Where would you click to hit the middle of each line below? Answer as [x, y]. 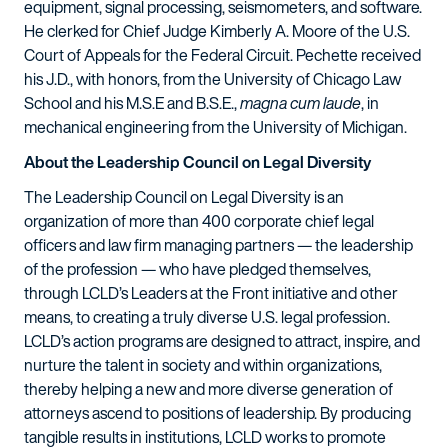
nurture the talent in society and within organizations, [203, 365]
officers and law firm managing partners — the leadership [218, 245]
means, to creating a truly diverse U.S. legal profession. [207, 317]
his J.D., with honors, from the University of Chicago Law [212, 79]
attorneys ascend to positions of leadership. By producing [217, 413]
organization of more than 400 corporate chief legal [199, 221]
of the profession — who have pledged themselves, [197, 269]
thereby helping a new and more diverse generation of [208, 389]
